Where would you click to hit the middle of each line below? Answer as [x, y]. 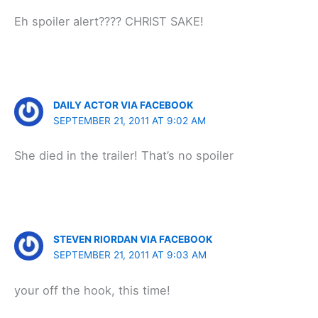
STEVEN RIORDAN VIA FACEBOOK [133, 240]
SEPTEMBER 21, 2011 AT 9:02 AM [130, 121]
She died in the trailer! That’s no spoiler [124, 156]
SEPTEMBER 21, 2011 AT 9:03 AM [130, 255]
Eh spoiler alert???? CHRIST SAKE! [109, 21]
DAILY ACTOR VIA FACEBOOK [124, 105]
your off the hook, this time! [92, 290]
